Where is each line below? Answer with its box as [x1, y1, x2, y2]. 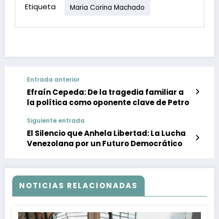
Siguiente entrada [27, 116, 85, 125]
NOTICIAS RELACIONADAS [19, 180, 138, 191]
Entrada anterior [27, 75, 80, 84]
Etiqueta [25, 1, 56, 12]
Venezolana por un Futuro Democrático [27, 138, 182, 149]
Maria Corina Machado [70, 2, 145, 12]
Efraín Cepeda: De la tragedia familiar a [27, 87, 184, 98]
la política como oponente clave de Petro [27, 97, 189, 108]
